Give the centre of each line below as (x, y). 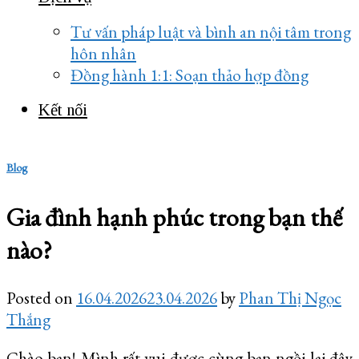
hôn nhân (103, 53)
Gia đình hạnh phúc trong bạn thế (174, 217)
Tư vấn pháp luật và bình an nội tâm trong (211, 31)
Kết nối (63, 109)
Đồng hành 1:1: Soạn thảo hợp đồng (190, 75)
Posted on (41, 298)
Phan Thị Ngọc (290, 298)
